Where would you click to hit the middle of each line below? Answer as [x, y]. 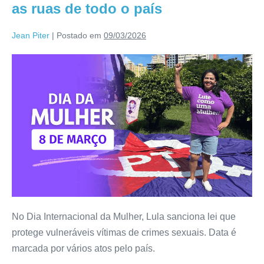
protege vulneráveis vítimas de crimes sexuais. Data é [124, 233]
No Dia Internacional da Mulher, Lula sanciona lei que [124, 217]
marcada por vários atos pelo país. [83, 249]
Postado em [79, 35]
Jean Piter [31, 35]
